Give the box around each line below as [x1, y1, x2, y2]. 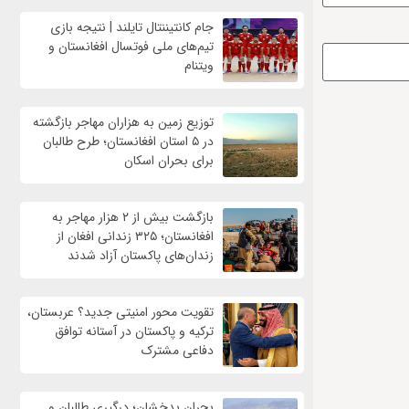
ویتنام [184, 56, 214, 77]
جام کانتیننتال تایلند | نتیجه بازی [49, 17, 214, 38]
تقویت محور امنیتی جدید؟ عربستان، [26, 302, 214, 323]
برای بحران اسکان [123, 151, 214, 172]
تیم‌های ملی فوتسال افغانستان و [47, 37, 214, 58]
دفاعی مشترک [141, 341, 214, 362]
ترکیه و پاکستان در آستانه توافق [54, 321, 214, 342]
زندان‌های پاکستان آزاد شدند [67, 246, 214, 267]
